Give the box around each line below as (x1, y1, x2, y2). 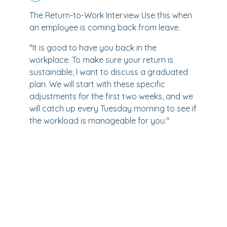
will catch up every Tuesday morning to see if (29, 103, 197, 113)
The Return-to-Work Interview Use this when (29, 10, 192, 20)
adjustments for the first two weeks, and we (29, 91, 193, 101)
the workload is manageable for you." (29, 116, 169, 126)
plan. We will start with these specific (29, 79, 165, 89)
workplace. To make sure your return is (29, 55, 173, 65)
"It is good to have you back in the (29, 43, 157, 53)
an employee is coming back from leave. (29, 22, 180, 32)
